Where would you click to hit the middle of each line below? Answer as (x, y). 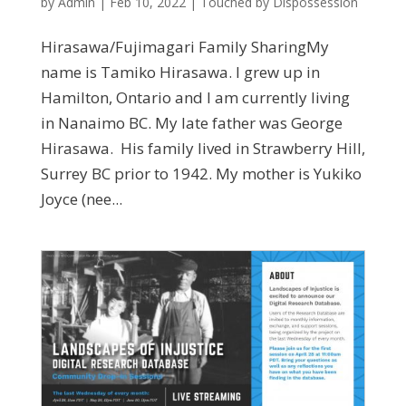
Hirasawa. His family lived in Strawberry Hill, (203, 148)
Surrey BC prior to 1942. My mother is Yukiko (201, 173)
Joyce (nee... (81, 198)
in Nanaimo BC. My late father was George (191, 122)
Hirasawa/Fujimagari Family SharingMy (184, 46)
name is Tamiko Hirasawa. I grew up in (180, 72)
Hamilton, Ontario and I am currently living (195, 97)
